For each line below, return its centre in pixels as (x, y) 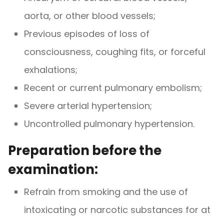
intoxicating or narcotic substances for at (117, 209)
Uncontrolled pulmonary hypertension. (109, 123)
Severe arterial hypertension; (88, 105)
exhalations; (51, 69)
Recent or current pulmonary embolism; (113, 87)
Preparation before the (85, 150)
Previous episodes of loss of (87, 33)
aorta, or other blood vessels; (90, 15)
